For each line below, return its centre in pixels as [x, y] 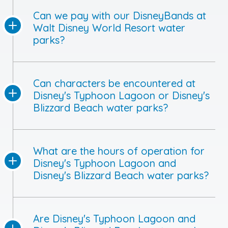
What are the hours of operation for [119, 151]
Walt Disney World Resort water [109, 28]
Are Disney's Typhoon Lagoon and [114, 219]
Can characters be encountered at [114, 83]
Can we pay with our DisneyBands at [120, 16]
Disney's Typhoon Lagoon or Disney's [121, 96]
